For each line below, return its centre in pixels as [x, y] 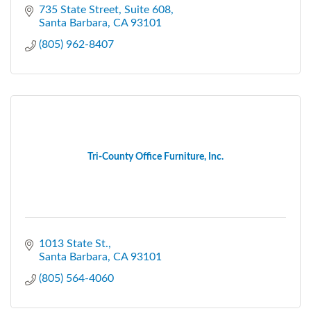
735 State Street [79, 9]
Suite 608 [148, 9]
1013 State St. [74, 243]
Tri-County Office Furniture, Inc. [155, 157]
